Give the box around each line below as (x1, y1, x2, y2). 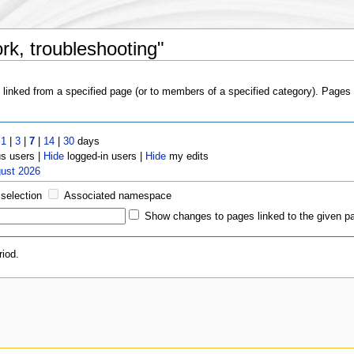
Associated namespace (64, 190, 172, 201)
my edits (166, 150, 209, 162)
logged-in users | (64, 150, 146, 162)
